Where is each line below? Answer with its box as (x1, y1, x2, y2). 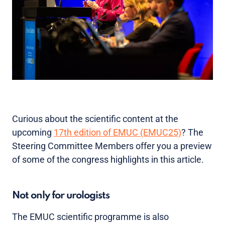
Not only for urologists (12, 190, 109, 201)
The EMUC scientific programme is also (12, 211, 169, 222)
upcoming (12, 127, 54, 138)
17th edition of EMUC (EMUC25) (54, 127, 181, 138)
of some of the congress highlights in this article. (12, 154, 204, 165)
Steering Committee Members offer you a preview (12, 140, 212, 151)
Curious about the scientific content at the (12, 113, 178, 124)
